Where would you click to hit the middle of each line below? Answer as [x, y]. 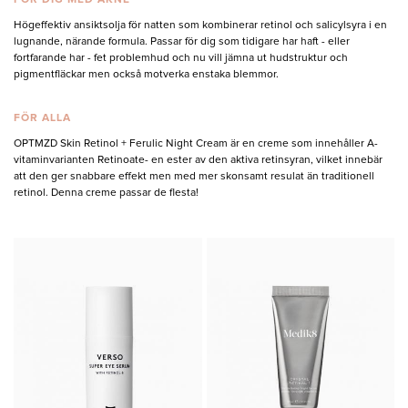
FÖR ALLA [42, 119]
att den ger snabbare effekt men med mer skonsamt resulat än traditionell [194, 177]
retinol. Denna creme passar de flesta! [106, 194]
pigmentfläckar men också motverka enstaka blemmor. [146, 75]
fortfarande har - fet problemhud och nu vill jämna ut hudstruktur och [181, 59]
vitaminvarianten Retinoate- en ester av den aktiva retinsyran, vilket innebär [198, 161]
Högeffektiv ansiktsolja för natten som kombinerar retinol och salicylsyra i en [200, 26]
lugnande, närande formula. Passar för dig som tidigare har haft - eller [182, 42]
